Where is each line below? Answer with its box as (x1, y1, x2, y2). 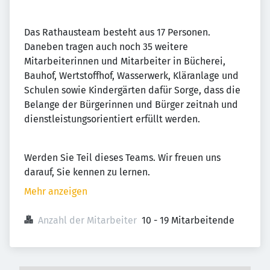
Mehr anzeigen (24, 186, 87, 197)
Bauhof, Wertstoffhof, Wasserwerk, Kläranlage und (24, 70, 239, 81)
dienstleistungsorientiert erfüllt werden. (24, 113, 200, 125)
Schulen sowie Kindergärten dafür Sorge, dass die (24, 84, 240, 96)
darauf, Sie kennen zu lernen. (24, 166, 150, 178)
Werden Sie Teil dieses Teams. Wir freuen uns (24, 152, 221, 163)
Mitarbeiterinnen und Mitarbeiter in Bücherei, (24, 55, 225, 67)
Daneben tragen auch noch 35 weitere (24, 41, 188, 52)
